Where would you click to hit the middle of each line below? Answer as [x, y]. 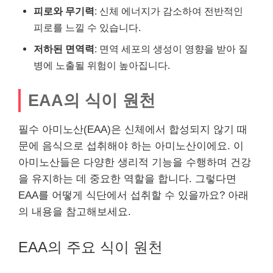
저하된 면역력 [64, 49]
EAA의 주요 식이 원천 [90, 247]
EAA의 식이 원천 [92, 100]
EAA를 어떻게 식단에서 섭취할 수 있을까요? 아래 [133, 195]
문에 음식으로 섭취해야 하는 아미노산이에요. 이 [131, 146]
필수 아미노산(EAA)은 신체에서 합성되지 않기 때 [133, 129]
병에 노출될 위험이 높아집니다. [102, 65]
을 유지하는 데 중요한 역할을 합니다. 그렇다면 [127, 179]
